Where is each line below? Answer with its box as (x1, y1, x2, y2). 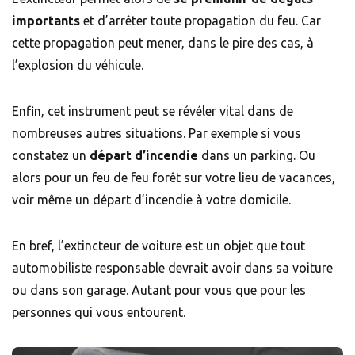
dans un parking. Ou (198, 148, 315, 163)
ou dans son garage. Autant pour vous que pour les (12, 283, 306, 298)
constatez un (12, 148, 90, 163)
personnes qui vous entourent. (12, 305, 185, 320)
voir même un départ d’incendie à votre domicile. (12, 193, 294, 208)
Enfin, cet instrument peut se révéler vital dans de (12, 104, 293, 119)
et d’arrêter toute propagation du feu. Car (80, 13, 321, 29)
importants (12, 13, 80, 29)
